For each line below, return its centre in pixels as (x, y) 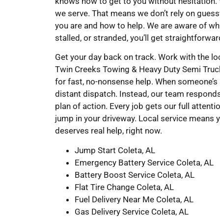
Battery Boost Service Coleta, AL (135, 175)
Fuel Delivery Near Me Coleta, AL (134, 199)
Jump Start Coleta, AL (115, 150)
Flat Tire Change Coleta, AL (124, 187)
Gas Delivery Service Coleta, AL (132, 211)
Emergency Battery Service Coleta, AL (144, 162)
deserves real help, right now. (109, 131)
